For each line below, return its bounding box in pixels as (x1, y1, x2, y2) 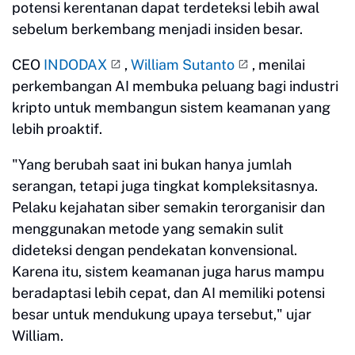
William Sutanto (131, 56, 235, 74)
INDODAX (44, 56, 107, 74)
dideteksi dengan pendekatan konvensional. (12, 242, 297, 259)
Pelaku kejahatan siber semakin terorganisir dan (12, 199, 325, 216)
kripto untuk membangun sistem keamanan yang (12, 99, 330, 116)
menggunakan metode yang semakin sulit (12, 220, 284, 238)
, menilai (252, 56, 305, 74)
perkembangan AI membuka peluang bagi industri (12, 78, 338, 95)
